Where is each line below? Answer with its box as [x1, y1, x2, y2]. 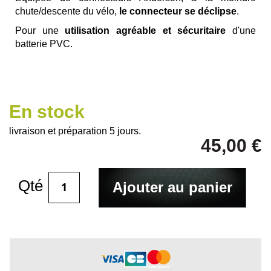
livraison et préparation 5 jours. [9, 125, 141, 136]
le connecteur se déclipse [119, 5, 237, 16]
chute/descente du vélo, [15, 5, 119, 16]
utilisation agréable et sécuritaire [65, 25, 226, 36]
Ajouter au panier [112, 178, 232, 195]
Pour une [15, 25, 65, 36]
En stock [9, 101, 85, 122]
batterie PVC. [15, 38, 73, 49]
